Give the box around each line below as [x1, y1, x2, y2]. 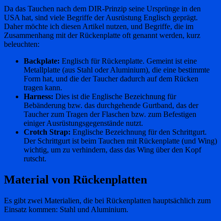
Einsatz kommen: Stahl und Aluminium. [4, 205, 128, 214]
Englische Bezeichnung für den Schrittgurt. [71, 128, 207, 137]
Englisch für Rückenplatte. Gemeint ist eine [60, 57, 197, 66]
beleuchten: [4, 40, 39, 49]
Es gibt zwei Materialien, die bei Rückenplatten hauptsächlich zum [4, 196, 211, 205]
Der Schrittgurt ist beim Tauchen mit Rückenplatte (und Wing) [24, 137, 217, 146]
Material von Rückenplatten [4, 173, 147, 186]
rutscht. [24, 154, 46, 163]
